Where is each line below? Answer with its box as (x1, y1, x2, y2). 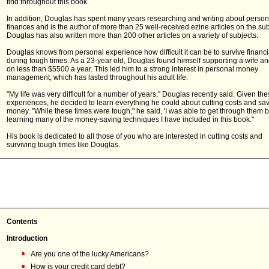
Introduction (7, 234, 47, 243)
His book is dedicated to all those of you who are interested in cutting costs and (7, 132, 262, 141)
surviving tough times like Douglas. (7, 141, 120, 149)
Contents (7, 217, 38, 226)
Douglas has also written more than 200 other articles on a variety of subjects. (7, 31, 258, 40)
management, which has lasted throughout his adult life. (7, 73, 188, 82)
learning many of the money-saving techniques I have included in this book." (7, 115, 254, 124)
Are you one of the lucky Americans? (31, 250, 149, 258)
